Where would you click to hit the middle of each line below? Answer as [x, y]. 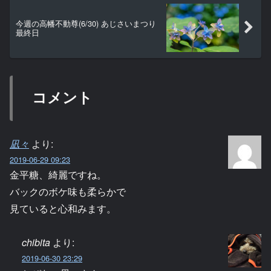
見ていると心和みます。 [63, 208]
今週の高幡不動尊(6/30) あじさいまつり [86, 23]
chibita [36, 243]
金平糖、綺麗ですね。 [58, 174]
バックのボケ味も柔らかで [68, 191]
